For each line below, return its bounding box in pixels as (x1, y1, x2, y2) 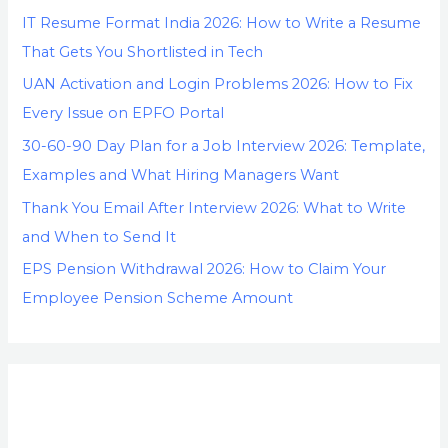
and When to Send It (22, 227, 177, 246)
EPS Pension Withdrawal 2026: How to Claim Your (22, 260, 387, 279)
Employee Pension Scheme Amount (22, 289, 294, 308)
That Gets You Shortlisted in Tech (22, 42, 264, 61)
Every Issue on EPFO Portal (22, 104, 225, 123)
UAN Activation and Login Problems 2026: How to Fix (22, 75, 414, 94)
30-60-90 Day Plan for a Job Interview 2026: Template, (22, 137, 426, 156)
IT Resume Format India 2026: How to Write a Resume (22, 13, 422, 32)
